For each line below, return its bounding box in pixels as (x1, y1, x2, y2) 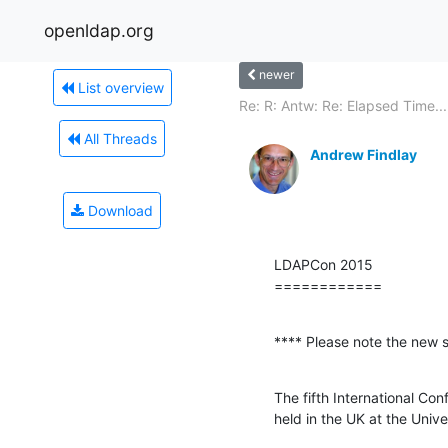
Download (84, 201, 153, 219)
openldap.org (44, 19, 154, 41)
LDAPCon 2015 (274, 255, 373, 273)
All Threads (80, 129, 157, 147)
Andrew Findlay (310, 145, 417, 163)
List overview (73, 78, 164, 96)
